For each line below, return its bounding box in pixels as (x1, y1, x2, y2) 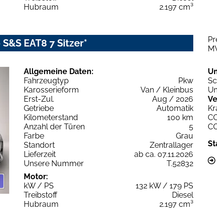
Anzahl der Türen (24, 122, 85, 131)
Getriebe (24, 103, 54, 113)
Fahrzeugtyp (24, 76, 69, 85)
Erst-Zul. (24, 94, 54, 104)
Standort (24, 140, 55, 150)
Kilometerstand (24, 112, 78, 122)
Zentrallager (150, 140, 193, 150)
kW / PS (24, 181, 54, 190)
